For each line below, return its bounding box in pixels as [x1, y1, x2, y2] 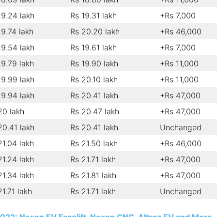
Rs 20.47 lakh [70, 106, 119, 116]
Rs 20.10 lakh [70, 74, 118, 84]
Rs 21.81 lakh [70, 170, 116, 180]
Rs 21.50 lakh [70, 138, 118, 148]
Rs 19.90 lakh [70, 58, 118, 68]
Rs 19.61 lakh [70, 42, 117, 52]
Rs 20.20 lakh [70, 26, 120, 36]
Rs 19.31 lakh [70, 10, 117, 20]
